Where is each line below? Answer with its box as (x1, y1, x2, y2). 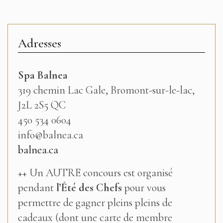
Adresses (18, 35, 61, 51)
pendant (18, 181, 56, 194)
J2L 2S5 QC (18, 98, 66, 111)
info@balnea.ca (18, 128, 83, 141)
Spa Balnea (18, 68, 68, 82)
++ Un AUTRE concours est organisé (18, 166, 173, 179)
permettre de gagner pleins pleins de (18, 196, 172, 209)
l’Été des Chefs (56, 181, 122, 194)
